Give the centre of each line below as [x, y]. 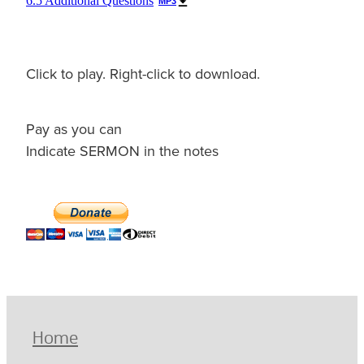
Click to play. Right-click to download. [143, 74]
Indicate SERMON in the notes [122, 150]
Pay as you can [74, 128]
